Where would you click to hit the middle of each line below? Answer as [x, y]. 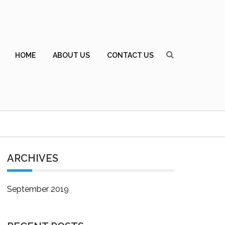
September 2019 [38, 189]
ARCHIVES [33, 158]
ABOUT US [71, 55]
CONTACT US [130, 55]
